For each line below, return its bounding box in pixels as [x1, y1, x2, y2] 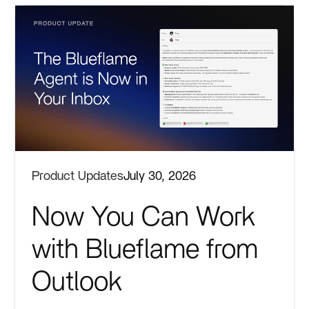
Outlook [32, 268, 123, 296]
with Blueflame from [32, 235, 259, 263]
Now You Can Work [32, 203, 256, 231]
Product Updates [32, 169, 124, 183]
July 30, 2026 [123, 169, 197, 183]
